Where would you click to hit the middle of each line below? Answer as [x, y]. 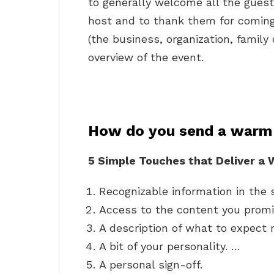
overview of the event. [146, 57]
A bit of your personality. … [170, 246]
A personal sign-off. [151, 265]
